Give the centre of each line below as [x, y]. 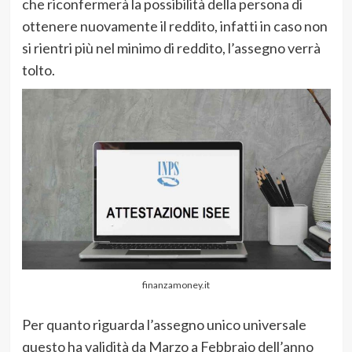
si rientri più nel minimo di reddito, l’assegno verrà [171, 48]
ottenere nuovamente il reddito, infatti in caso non [174, 26]
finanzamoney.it [176, 284]
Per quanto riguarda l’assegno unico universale [164, 324]
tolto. [38, 70]
